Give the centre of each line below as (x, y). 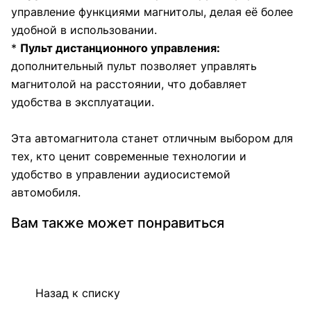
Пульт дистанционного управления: (120, 48)
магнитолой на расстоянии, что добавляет (129, 84)
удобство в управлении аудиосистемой (121, 175)
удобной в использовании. (84, 30)
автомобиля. (46, 193)
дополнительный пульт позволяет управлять (134, 66)
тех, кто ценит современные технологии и (129, 157)
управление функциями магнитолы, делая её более (152, 12)
